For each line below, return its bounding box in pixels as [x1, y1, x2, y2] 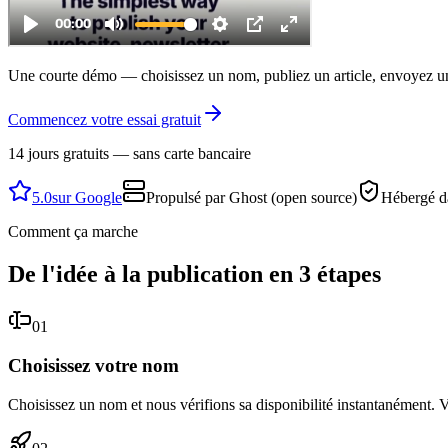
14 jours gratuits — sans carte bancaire [8, 145, 251, 163]
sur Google [52, 189, 122, 207]
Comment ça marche [8, 223, 138, 241]
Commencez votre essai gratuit [8, 111, 201, 129]
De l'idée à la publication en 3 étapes [8, 261, 381, 288]
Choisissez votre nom [8, 354, 179, 376]
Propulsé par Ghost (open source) [146, 189, 357, 207]
